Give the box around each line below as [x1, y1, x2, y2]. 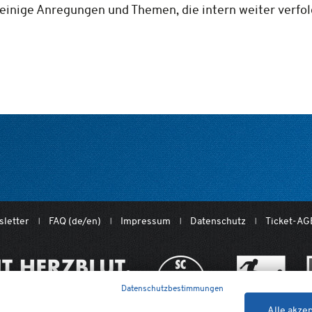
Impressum [120, 215, 171, 227]
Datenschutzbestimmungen [121, 283, 224, 293]
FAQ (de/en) [49, 215, 101, 227]
